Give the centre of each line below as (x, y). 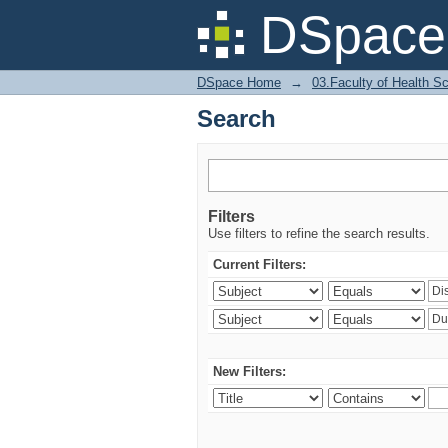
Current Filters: (259, 264)
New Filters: (249, 371)
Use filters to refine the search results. (319, 233)
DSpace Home (239, 82)
